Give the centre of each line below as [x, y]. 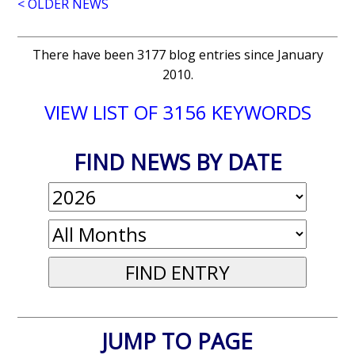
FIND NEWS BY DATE [177, 162]
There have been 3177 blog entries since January [177, 54]
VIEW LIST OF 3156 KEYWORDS [177, 112]
